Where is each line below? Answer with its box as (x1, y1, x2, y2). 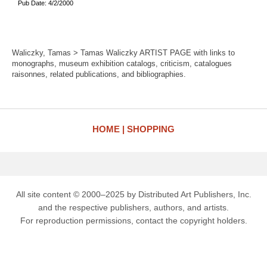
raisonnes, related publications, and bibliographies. (12, 70, 186, 79)
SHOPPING (127, 124, 175, 134)
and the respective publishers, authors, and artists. (38, 203, 229, 212)
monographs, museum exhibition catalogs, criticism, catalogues (12, 59, 232, 68)
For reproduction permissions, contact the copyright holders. (20, 216, 247, 225)
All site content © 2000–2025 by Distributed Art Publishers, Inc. (15, 190, 252, 199)
